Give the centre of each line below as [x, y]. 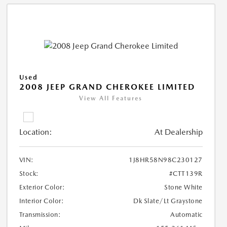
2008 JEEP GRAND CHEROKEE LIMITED [107, 87]
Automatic [186, 215]
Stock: [29, 174]
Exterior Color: [42, 187]
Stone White [183, 187]
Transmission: [40, 215]
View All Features [111, 99]
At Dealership [178, 132]
